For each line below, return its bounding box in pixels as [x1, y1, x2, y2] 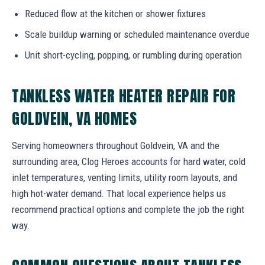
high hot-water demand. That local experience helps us [12, 187, 226, 199]
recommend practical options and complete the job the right [12, 203, 244, 215]
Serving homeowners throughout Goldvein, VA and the [12, 139, 219, 151]
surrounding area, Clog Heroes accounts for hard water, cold [12, 155, 245, 167]
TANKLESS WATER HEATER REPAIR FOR [12, 84, 236, 107]
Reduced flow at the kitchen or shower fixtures [25, 7, 206, 20]
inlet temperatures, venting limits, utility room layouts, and [12, 171, 237, 183]
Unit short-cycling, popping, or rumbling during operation [25, 49, 242, 61]
